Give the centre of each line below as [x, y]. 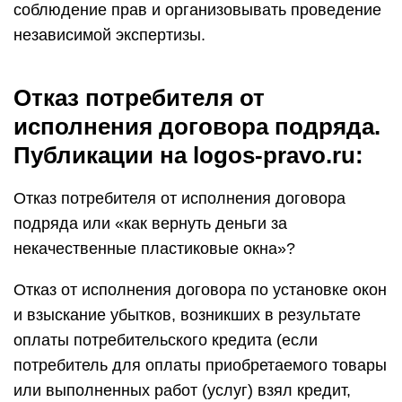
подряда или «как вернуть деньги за [150, 223]
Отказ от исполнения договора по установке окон [200, 290]
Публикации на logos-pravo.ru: [188, 155]
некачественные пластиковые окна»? [154, 249]
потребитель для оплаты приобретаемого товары [200, 365]
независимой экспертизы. [109, 35]
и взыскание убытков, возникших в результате [187, 315]
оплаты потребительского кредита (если [166, 340]
